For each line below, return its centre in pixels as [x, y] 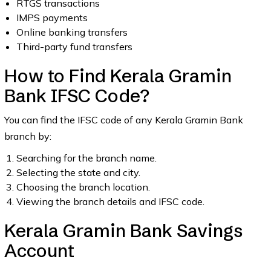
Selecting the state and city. [78, 172]
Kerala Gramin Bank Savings [123, 231]
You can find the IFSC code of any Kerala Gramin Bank [123, 120]
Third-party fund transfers [74, 47]
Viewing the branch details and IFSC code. [110, 201]
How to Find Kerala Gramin [118, 76]
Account [39, 251]
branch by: [28, 136]
